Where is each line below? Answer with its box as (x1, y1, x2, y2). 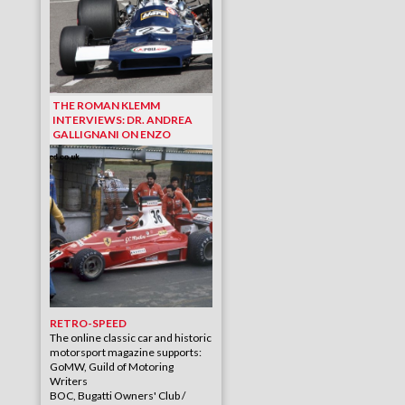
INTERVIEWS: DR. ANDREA (52, 113, 193, 127)
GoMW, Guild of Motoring (50, 360, 174, 373)
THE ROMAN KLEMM (52, 99, 160, 112)
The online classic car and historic (50, 331, 212, 344)
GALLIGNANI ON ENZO (52, 127, 171, 141)
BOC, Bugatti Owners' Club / (50, 389, 185, 402)
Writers (50, 374, 88, 388)
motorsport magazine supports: (50, 345, 202, 359)
